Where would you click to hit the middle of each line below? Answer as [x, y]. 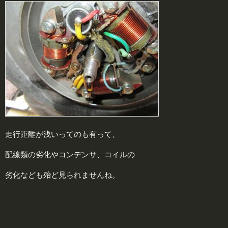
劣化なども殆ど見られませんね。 [62, 175]
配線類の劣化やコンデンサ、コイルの [70, 154]
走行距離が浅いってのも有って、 [62, 134]
